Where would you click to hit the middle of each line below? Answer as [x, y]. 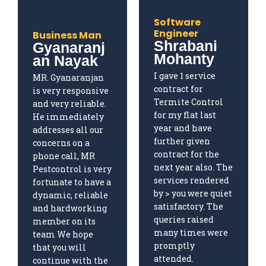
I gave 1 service [185, 76]
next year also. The [193, 167]
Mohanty [184, 59]
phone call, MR [64, 156]
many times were [191, 233]
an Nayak [65, 61]
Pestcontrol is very [72, 169]
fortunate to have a [72, 182]
